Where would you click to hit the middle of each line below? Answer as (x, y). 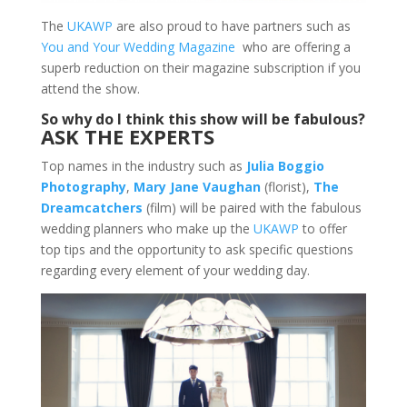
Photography (83, 187)
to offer (323, 229)
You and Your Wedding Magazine (138, 47)
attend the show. (90, 89)
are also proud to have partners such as (231, 26)
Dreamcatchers (91, 208)
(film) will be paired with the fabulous (252, 208)
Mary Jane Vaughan (197, 187)
